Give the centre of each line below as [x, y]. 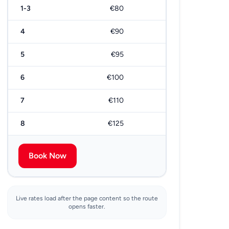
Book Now [48, 156]
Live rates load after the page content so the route [87, 199]
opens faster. [87, 207]
